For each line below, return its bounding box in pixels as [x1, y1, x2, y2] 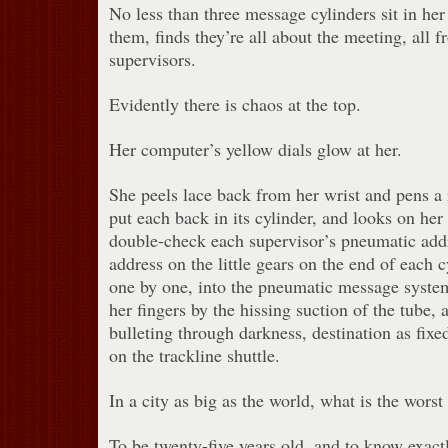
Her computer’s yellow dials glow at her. [108, 136, 402, 161]
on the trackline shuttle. [108, 342, 280, 367]
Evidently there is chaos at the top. [108, 91, 361, 116]
